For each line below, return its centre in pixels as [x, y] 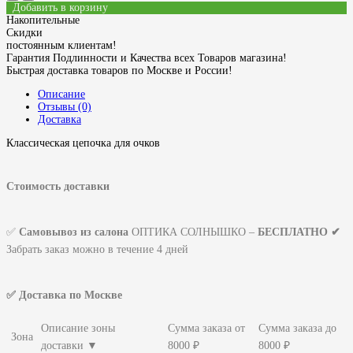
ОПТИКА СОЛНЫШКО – [195, 232]
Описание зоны [78, 328]
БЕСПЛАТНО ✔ [299, 232]
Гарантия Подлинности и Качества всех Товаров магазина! [147, 58]
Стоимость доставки [58, 186]
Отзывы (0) [65, 106]
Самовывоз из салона [75, 232]
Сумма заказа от [206, 328]
